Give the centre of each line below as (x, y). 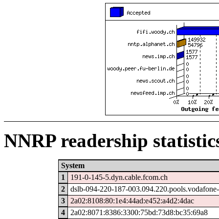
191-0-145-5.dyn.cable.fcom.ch (119, 177)
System (73, 165)
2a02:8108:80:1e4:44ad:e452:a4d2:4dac (132, 200)
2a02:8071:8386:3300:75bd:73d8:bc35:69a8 (139, 212)
